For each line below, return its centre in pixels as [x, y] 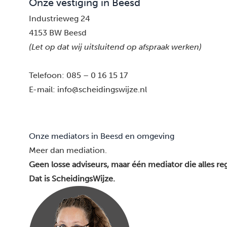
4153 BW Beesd [58, 33]
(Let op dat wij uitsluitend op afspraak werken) [115, 47]
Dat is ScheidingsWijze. [72, 179]
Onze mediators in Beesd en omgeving [102, 136]
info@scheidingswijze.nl [102, 89]
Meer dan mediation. [68, 150]
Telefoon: [48, 75]
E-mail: [43, 89]
